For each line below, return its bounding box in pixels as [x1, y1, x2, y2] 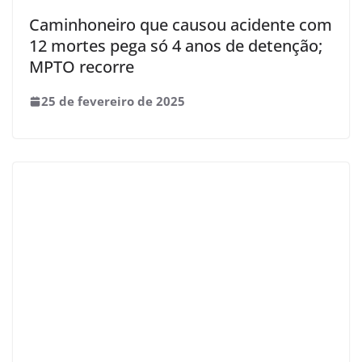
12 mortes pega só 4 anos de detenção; [29, 35, 322, 57]
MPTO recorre [29, 56, 134, 78]
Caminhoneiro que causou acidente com [29, 14, 332, 36]
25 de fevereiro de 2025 [41, 93, 185, 109]
